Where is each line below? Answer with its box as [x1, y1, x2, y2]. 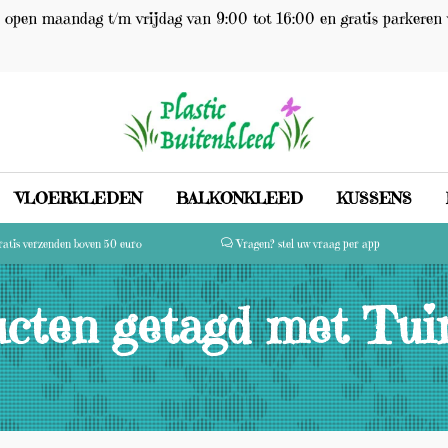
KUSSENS [336, 188, 412, 208]
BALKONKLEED [176, 188, 303, 208]
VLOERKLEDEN [16, 188, 143, 208]
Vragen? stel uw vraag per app [236, 237, 380, 251]
